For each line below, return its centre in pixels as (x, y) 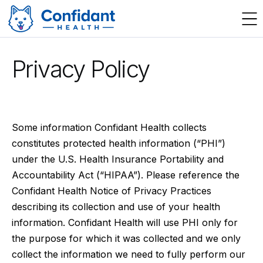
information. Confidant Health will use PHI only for (125, 222)
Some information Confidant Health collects (109, 127)
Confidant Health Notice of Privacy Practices (112, 191)
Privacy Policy (81, 69)
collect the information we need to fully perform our (129, 254)
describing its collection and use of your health (116, 207)
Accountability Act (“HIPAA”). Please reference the (126, 175)
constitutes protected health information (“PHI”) (119, 143)
